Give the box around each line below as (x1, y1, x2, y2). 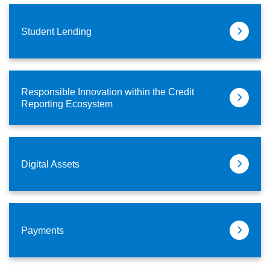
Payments (21, 225, 64, 235)
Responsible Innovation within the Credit (21, 86, 194, 96)
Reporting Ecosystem (21, 98, 113, 108)
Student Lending (21, 26, 92, 36)
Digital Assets (21, 159, 80, 169)
